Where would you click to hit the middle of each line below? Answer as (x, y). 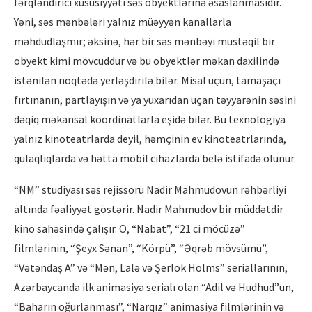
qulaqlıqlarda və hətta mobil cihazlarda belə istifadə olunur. (155, 158)
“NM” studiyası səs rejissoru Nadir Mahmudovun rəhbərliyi (150, 189)
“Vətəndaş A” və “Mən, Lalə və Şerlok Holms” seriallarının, (151, 267)
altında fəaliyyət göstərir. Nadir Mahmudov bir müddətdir (149, 209)
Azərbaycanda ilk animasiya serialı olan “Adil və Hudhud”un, (154, 287)
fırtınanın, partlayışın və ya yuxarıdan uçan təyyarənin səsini (155, 99)
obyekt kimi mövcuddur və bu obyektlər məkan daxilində (147, 60)
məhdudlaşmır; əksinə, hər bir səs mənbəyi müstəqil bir (145, 41)
